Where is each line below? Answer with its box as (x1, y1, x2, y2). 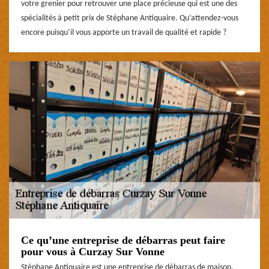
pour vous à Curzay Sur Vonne (21, 245, 165, 258)
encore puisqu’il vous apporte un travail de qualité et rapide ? (21, 28, 226, 37)
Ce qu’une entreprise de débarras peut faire (21, 234, 225, 246)
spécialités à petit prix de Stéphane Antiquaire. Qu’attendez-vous (21, 13, 238, 23)
